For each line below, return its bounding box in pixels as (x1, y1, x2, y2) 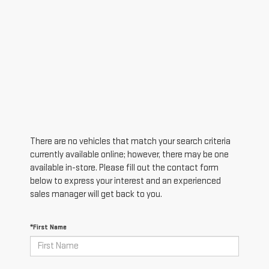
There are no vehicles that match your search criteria (30, 135, 231, 147)
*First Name (30, 222, 67, 232)
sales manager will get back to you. (30, 188, 162, 200)
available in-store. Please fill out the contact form (30, 162, 219, 174)
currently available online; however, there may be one (30, 148, 229, 160)
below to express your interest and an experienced (30, 175, 221, 187)
